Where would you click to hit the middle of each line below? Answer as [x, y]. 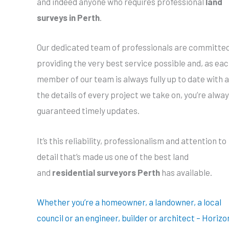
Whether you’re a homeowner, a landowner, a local [129, 202]
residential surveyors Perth [106, 172]
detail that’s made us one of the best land [113, 156]
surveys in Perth [68, 18]
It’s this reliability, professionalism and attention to [132, 140]
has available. [186, 172]
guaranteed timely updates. [88, 111]
